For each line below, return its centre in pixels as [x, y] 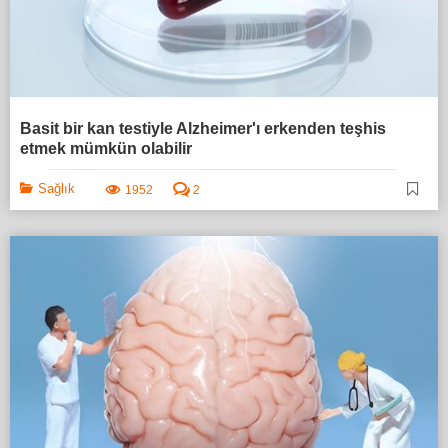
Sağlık [56, 189]
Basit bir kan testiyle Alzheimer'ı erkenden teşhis [203, 129]
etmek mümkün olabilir [106, 149]
